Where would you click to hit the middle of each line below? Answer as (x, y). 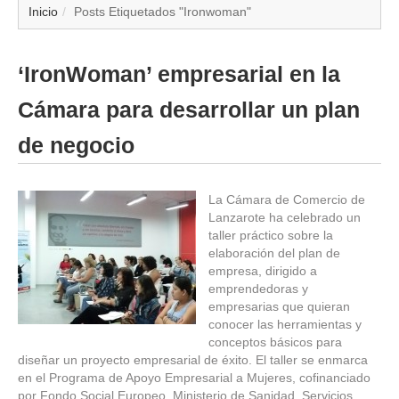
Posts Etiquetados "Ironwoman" (163, 11)
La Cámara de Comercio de (287, 199)
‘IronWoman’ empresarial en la (179, 73)
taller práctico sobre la (271, 235)
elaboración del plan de (274, 252)
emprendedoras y (258, 288)
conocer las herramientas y (285, 324)
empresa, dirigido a (263, 270)
